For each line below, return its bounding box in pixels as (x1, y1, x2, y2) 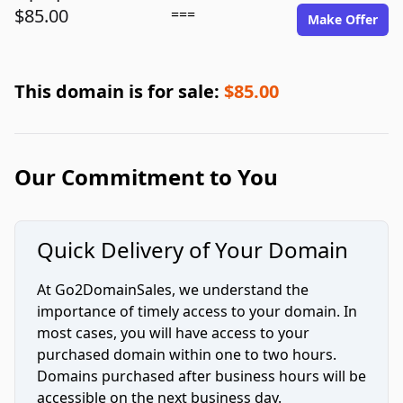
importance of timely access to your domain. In (37, 301, 357, 321)
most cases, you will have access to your (37, 323, 309, 343)
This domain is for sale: (14, 79, 224, 103)
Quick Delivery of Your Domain (37, 235, 348, 264)
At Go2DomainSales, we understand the (37, 280, 309, 300)
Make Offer (308, 11, 378, 28)
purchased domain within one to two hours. (37, 345, 336, 364)
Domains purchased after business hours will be (37, 366, 366, 386)
